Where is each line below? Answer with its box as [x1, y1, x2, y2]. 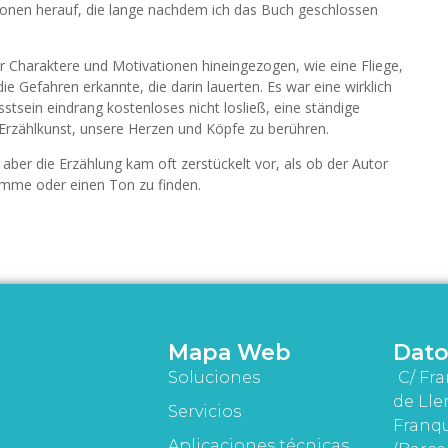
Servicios [167, 402, 241, 422]
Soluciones [167, 368, 260, 388]
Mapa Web [167, 339, 291, 367]
